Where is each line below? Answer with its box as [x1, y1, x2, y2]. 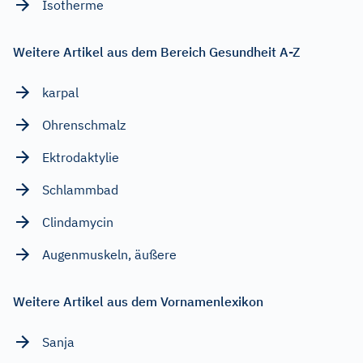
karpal [42, 83, 79, 100]
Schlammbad [42, 181, 118, 198]
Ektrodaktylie [42, 148, 119, 165]
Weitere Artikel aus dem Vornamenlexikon [13, 293, 263, 310]
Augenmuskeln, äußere [42, 246, 177, 263]
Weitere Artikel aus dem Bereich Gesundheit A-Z [13, 43, 300, 60]
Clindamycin [42, 213, 113, 230]
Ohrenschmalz [42, 116, 126, 133]
